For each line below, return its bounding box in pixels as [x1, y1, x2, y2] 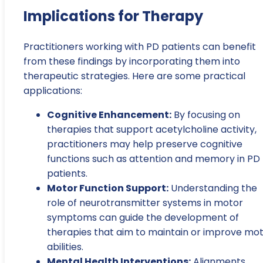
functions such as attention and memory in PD [47, 151, 260, 166]
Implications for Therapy [23, 6, 203, 26]
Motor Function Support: [47, 181, 168, 195]
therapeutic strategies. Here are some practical [23, 69, 245, 83]
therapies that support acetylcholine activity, [47, 122, 257, 136]
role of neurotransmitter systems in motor [47, 195, 243, 210]
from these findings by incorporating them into [23, 54, 240, 68]
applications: [23, 83, 82, 97]
